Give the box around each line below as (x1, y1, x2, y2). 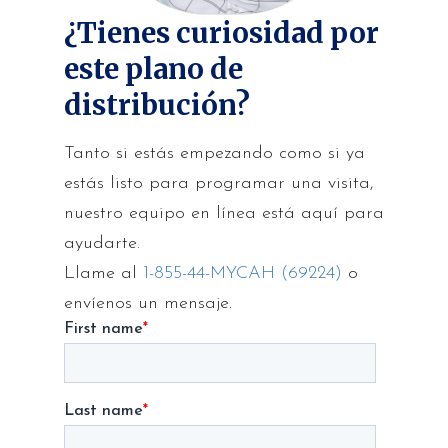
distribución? (64, 87, 250, 124)
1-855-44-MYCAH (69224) (143, 264, 342, 284)
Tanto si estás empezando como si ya (64, 144, 365, 164)
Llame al (64, 264, 143, 284)
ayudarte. (64, 234, 140, 254)
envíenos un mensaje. (64, 294, 232, 314)
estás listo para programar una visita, (64, 174, 374, 194)
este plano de (64, 51, 243, 88)
